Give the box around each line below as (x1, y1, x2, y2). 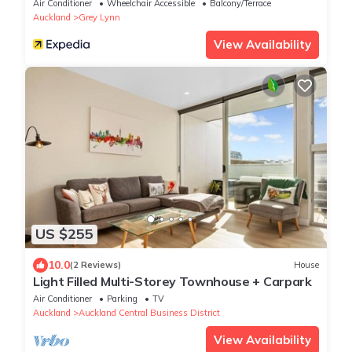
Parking (107, 292, 137, 304)
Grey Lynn (79, 12, 120, 24)
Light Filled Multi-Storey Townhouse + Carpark (33, 273, 312, 289)
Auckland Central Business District (79, 306, 220, 318)
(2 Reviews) (70, 259, 121, 271)
